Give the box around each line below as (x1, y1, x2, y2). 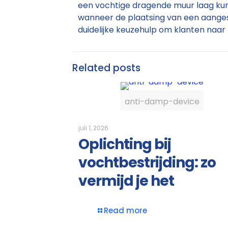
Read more (104, 205, 147, 216)
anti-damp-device (125, 96, 200, 108)
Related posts (72, 61, 140, 75)
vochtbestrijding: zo (78, 153, 216, 173)
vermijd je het (78, 171, 174, 191)
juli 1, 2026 (78, 124, 108, 133)
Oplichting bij (78, 134, 171, 155)
